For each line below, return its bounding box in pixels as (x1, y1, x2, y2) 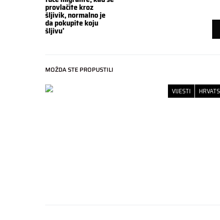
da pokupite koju (45, 16, 98, 29)
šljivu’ (45, 24, 64, 37)
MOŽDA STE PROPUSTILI (45, 64, 113, 74)
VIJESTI (172, 85, 191, 96)
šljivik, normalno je (45, 8, 106, 21)
